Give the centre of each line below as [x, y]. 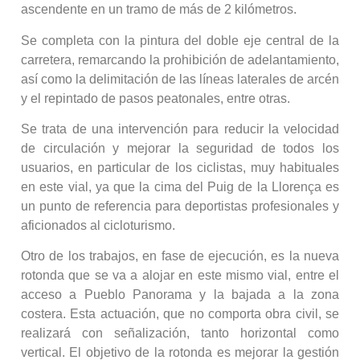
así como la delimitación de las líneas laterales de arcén [180, 79]
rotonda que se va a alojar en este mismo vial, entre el [180, 276]
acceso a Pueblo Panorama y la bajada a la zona [180, 295]
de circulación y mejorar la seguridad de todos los [180, 149]
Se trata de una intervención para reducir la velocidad [180, 129]
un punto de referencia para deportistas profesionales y [180, 207]
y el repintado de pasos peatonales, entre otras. [155, 98]
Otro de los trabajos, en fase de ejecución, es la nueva [180, 256]
